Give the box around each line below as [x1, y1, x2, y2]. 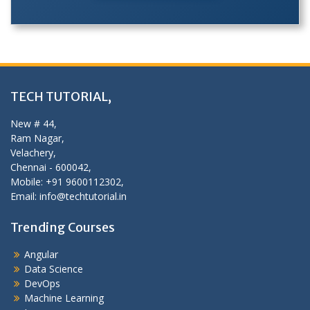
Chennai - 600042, [10, 161, 91, 174]
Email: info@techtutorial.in [10, 190, 127, 203]
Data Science [24, 262, 83, 276]
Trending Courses [10, 219, 115, 236]
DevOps [24, 277, 60, 291]
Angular [24, 248, 58, 262]
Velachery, [10, 146, 56, 160]
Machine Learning [24, 291, 104, 305]
